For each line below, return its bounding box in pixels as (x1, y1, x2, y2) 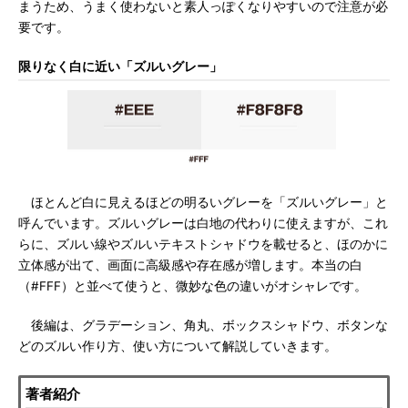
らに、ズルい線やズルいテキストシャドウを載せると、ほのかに (18, 237, 388, 251)
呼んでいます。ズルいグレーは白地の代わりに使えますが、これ (18, 216, 388, 230)
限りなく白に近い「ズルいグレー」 (18, 59, 222, 74)
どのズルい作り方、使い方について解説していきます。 (18, 339, 337, 353)
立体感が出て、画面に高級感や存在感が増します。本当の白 (18, 258, 362, 272)
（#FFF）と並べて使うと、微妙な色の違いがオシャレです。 (18, 279, 367, 293)
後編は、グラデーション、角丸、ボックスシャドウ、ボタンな (18, 318, 388, 332)
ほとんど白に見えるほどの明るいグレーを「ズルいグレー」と (18, 195, 388, 209)
